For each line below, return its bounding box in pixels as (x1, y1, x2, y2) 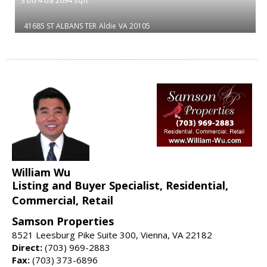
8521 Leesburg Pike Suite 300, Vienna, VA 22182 (12, 228, 212, 241)
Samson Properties (12, 213, 114, 228)
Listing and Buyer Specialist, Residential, (12, 178, 228, 193)
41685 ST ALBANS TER (24, 20, 97, 31)
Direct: (12, 241, 42, 253)
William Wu (12, 164, 70, 179)
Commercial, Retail (12, 193, 113, 207)
